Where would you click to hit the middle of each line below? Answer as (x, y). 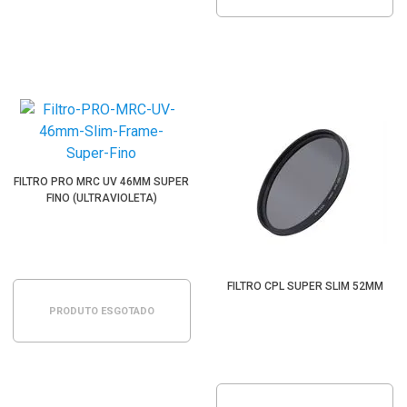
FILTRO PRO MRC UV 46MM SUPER (102, 182)
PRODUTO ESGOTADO (101, 311)
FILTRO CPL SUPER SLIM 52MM (305, 286)
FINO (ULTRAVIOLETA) (101, 198)
